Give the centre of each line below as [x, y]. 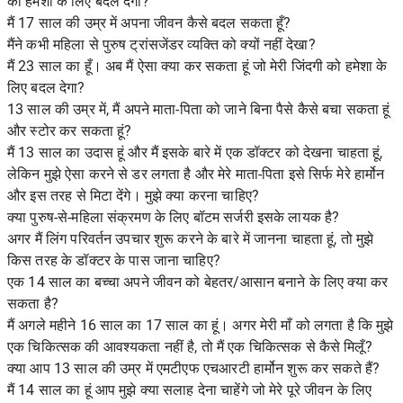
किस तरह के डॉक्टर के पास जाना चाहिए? [114, 260]
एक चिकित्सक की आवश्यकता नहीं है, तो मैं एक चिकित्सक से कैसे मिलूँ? [190, 347]
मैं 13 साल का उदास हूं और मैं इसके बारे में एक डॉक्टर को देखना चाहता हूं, [195, 152]
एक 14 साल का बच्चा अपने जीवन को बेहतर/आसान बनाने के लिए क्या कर [198, 282]
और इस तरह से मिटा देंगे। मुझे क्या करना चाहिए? [133, 196]
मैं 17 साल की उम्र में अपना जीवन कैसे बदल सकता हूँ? [149, 23]
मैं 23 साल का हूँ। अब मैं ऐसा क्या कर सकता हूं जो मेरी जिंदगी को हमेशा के [197, 66]
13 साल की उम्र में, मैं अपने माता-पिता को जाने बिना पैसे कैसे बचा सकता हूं [199, 109]
